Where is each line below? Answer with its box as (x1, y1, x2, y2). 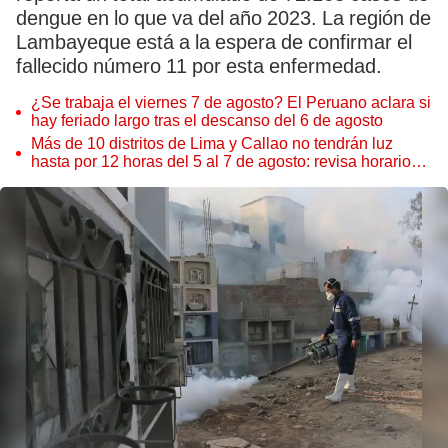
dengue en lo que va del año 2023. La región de (16, 6, 431, 30)
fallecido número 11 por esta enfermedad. (16, 54, 382, 78)
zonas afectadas (31, 170, 147, 189)
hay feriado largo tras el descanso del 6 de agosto (31, 111, 383, 130)
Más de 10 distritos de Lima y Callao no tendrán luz (31, 134, 393, 153)
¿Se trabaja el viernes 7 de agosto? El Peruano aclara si (31, 93, 431, 112)
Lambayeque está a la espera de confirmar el (16, 30, 412, 54)
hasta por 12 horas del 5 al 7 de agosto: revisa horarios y (31, 152, 431, 171)
